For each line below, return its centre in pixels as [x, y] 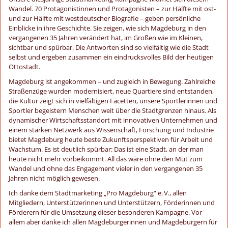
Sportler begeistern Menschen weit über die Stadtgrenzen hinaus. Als [112, 110]
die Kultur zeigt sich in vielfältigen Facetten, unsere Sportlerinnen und [113, 101]
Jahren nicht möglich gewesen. [54, 178]
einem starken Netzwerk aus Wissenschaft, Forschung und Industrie [111, 130]
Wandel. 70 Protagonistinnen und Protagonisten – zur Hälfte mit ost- [112, 9]
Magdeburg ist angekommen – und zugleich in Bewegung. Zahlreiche [112, 81]
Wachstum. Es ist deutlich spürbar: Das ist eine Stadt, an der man [106, 149]
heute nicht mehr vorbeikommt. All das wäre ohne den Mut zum [106, 159]
